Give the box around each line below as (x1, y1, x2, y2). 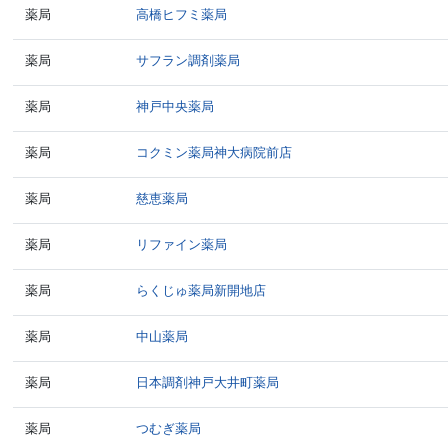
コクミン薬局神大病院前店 (136, 145, 293, 160)
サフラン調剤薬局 (136, 53, 241, 68)
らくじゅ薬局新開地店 (136, 283, 267, 298)
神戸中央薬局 (136, 99, 215, 114)
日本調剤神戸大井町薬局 (136, 375, 280, 390)
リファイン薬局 (136, 237, 228, 252)
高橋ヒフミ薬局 (136, 7, 228, 22)
